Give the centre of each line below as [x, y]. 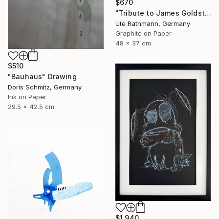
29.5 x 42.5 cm [31, 107]
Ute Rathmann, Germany [153, 24]
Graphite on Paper [143, 33]
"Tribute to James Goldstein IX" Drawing [208, 13]
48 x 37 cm [133, 43]
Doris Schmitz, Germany [45, 87]
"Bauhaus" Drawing [42, 77]
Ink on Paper [27, 97]
